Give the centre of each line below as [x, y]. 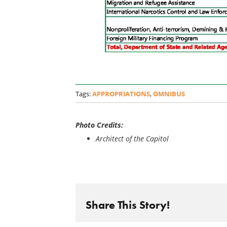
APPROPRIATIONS [121, 93]
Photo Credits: [99, 125]
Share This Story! [127, 205]
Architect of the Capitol [132, 138]
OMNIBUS [169, 93]
